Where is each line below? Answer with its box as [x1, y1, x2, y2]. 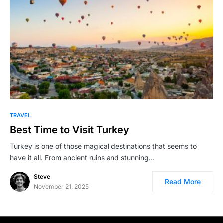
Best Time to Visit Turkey [10, 124, 129, 136]
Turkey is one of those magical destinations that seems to [10, 142, 197, 150]
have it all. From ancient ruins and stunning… [10, 153, 155, 162]
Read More [165, 177, 201, 186]
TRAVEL [10, 112, 31, 119]
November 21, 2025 [34, 183, 89, 190]
